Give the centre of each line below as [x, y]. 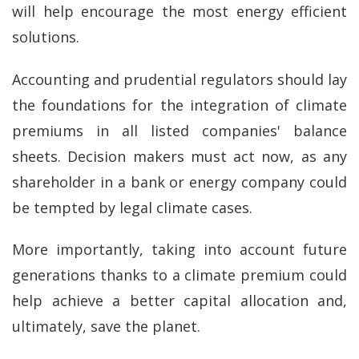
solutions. [46, 37]
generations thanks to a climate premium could [179, 275]
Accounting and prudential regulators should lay [179, 79]
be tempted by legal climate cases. [132, 207]
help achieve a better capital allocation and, [179, 301]
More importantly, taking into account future [179, 249]
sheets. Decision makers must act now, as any [179, 156]
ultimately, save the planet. [106, 326]
